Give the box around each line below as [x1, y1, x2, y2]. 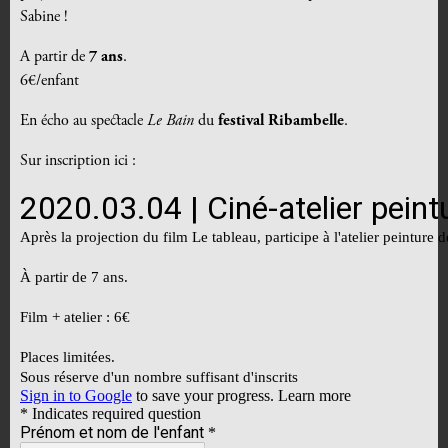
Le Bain [147, 113, 194, 130]
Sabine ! [20, 9, 68, 26]
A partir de [20, 49, 89, 66]
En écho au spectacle [20, 113, 147, 130]
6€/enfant [20, 73, 79, 90]
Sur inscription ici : [20, 153, 136, 170]
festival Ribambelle [218, 113, 344, 130]
